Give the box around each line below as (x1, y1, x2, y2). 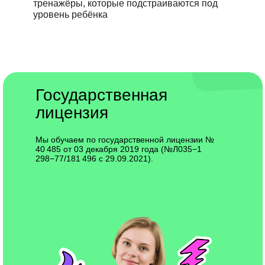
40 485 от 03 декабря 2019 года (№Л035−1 (35, 144, 203, 154)
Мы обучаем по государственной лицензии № (35, 135, 216, 144)
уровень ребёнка (33, 9, 108, 20)
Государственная (35, 86, 177, 104)
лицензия (35, 104, 108, 122)
